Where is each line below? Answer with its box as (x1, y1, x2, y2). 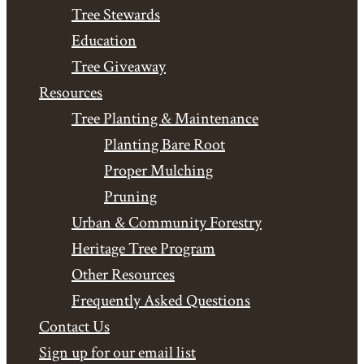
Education (71, 30, 136, 51)
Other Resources (71, 264, 175, 285)
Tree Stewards (71, 4, 160, 25)
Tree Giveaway (71, 56, 166, 77)
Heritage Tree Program (71, 238, 215, 259)
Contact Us (39, 316, 110, 337)
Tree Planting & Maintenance (71, 108, 258, 129)
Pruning (104, 186, 157, 207)
